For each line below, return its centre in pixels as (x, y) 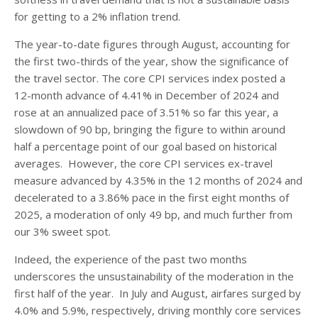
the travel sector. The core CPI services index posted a (150, 78)
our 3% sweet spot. (62, 232)
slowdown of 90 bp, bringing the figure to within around (150, 130)
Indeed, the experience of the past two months (131, 259)
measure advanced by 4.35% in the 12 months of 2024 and (158, 181)
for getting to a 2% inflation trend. (97, 17)
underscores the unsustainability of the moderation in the (154, 276)
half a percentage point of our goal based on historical (146, 147)
